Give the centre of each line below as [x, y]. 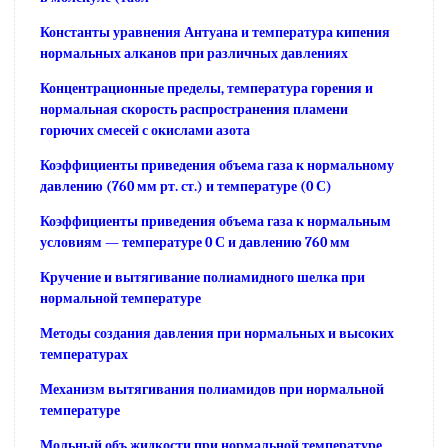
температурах [84, 354]
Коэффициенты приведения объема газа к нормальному [217, 165]
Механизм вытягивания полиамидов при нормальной [212, 389]
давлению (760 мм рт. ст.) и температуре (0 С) [186, 186]
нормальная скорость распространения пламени [194, 109]
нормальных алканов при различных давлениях [194, 53]
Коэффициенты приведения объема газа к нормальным [215, 221]
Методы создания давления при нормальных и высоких [217, 333]
